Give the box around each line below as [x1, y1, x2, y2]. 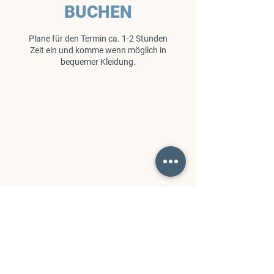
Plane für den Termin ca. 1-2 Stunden [28, 34, 168, 43]
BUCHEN [64, 2, 132, 22]
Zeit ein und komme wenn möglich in [29, 45, 166, 55]
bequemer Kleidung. [60, 57, 136, 67]
